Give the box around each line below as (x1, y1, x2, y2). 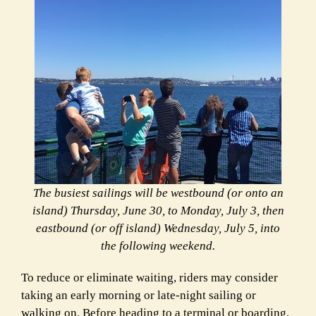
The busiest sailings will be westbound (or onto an (32, 186, 284, 200)
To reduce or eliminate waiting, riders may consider (21, 271, 278, 285)
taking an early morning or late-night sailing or (21, 288, 256, 303)
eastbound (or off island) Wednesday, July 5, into (36, 221, 280, 236)
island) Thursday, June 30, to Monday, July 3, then (32, 204, 284, 218)
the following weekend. (101, 239, 215, 253)
